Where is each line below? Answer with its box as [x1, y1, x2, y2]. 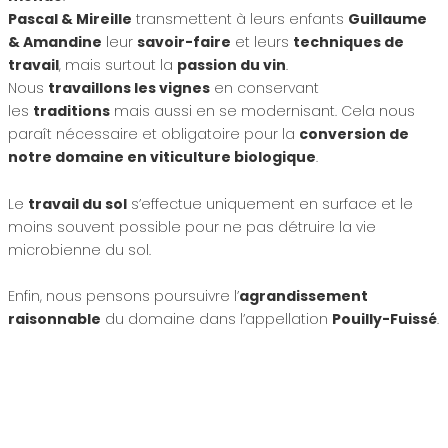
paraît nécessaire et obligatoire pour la [7, 123, 299, 144]
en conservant [209, 77, 319, 98]
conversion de [298, 123, 409, 144]
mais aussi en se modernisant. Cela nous [109, 100, 415, 121]
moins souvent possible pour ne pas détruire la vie [7, 216, 376, 237]
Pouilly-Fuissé [331, 309, 437, 330]
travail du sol [27, 193, 127, 214]
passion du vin [176, 54, 286, 75]
